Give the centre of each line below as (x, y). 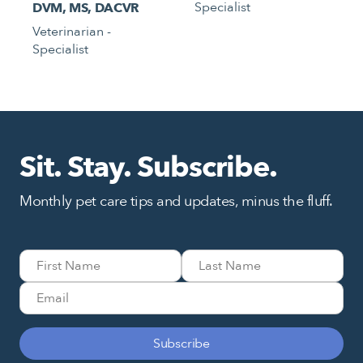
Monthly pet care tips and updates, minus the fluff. (176, 201)
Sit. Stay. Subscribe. (148, 167)
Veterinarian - (72, 31)
